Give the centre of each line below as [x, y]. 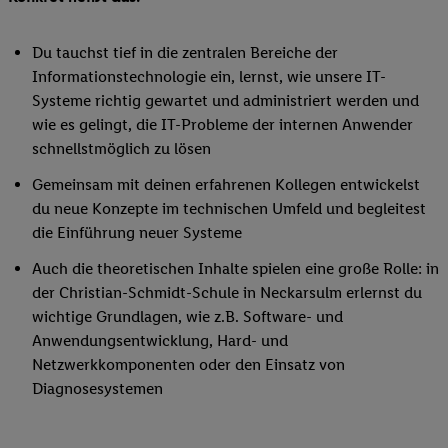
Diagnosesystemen [97, 389]
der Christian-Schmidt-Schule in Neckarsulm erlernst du [227, 293]
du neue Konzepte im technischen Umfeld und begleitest [229, 209]
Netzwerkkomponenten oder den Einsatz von [188, 365]
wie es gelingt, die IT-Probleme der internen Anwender [222, 125]
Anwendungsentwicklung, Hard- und [160, 341]
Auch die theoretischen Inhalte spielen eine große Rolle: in [235, 269]
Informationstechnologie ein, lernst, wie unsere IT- [209, 77]
